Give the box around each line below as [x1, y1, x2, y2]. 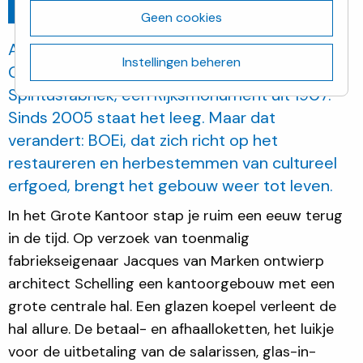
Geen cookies [141, 9, 222, 27]
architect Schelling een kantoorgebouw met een [8, 273, 335, 293]
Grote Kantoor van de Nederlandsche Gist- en [8, 61, 348, 83]
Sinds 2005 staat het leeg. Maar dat [8, 106, 275, 128]
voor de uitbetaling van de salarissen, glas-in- [8, 341, 316, 361]
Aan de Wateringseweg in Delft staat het [8, 38, 310, 60]
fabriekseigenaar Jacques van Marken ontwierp [8, 250, 324, 271]
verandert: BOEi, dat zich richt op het [8, 129, 278, 151]
